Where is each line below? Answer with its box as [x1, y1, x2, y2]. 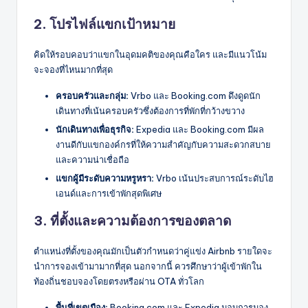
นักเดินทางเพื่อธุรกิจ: [56, 124, 134, 135]
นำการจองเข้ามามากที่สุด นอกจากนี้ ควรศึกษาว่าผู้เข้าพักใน [34, 261, 262, 272]
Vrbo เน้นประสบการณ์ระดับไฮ [154, 173, 274, 184]
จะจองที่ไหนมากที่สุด [34, 63, 113, 75]
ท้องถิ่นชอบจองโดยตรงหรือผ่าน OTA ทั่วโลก [34, 276, 204, 287]
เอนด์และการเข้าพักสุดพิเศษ [56, 188, 162, 199]
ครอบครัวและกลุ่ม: [56, 89, 129, 101]
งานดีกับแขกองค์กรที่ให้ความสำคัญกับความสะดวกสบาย [56, 139, 271, 151]
